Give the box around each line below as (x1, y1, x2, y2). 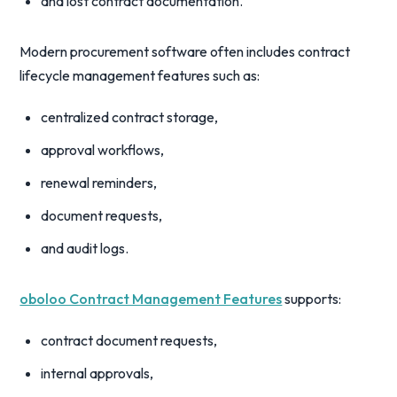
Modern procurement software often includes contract (19, 43, 351, 60)
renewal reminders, (41, 174, 158, 191)
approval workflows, (41, 141, 165, 159)
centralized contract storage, (41, 108, 219, 126)
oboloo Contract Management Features (19, 290, 283, 307)
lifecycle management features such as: (19, 66, 261, 84)
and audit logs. (41, 239, 129, 257)
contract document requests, (41, 331, 218, 349)
